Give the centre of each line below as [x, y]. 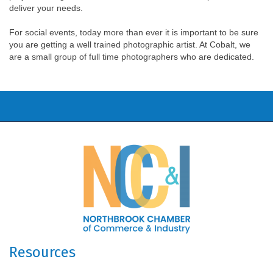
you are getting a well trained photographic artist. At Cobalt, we [130, 44]
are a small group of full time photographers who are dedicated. [132, 57]
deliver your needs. [46, 8]
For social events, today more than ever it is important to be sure [134, 32]
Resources [42, 252]
